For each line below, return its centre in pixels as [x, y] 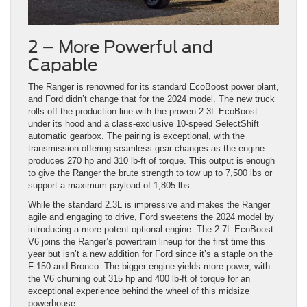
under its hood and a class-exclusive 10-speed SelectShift [144, 124]
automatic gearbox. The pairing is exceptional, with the [136, 136]
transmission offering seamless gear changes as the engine [146, 149]
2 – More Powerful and [121, 47]
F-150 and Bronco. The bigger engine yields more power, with [149, 267]
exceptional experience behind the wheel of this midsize [139, 291]
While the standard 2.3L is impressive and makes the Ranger [149, 205]
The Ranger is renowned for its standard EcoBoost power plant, [153, 87]
